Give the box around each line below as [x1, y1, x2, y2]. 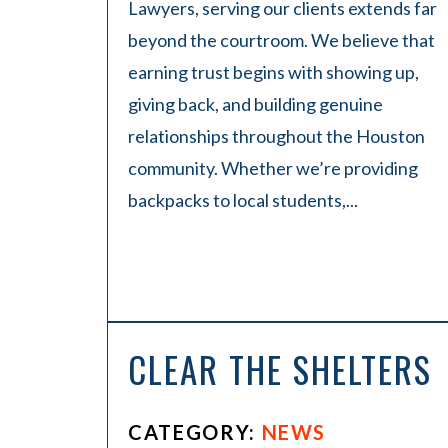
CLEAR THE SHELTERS [128, 343, 432, 395]
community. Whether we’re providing [128, 157, 418, 179]
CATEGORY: [128, 420, 262, 444]
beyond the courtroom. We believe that [128, 29, 435, 51]
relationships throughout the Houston [128, 125, 425, 147]
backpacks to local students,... [128, 189, 358, 211]
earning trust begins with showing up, [128, 61, 419, 83]
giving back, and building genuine [128, 93, 383, 115]
